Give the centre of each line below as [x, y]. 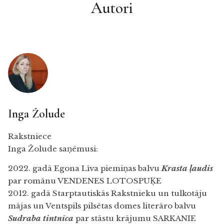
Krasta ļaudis [187, 168]
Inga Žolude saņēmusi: [53, 148]
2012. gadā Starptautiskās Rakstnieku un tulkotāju [107, 193]
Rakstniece [30, 136]
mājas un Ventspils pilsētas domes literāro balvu [102, 206]
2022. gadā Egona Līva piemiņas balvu [84, 168]
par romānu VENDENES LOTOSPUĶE [85, 181]
